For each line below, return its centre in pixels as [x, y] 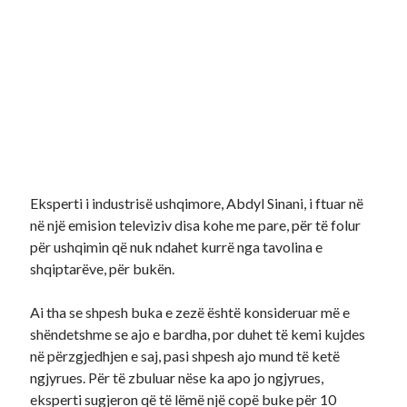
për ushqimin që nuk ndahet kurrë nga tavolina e [177, 247]
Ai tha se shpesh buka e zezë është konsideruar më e [190, 312]
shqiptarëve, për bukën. [103, 268]
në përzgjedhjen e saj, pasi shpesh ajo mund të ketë [185, 356]
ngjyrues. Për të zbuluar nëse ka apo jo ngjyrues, [177, 377]
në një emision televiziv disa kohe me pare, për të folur [196, 225]
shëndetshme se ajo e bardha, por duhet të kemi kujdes [198, 334]
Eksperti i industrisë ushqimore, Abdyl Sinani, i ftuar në [197, 203]
